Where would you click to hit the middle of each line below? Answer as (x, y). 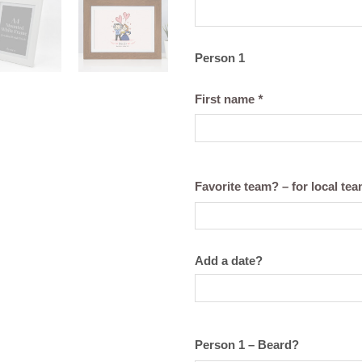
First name (226, 99)
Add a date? (229, 260)
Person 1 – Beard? (247, 345)
